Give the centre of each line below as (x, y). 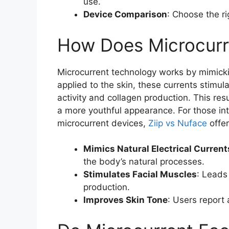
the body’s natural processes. (144, 162)
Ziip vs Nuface (178, 123)
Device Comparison (125, 15)
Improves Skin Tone (125, 200)
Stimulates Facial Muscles (140, 175)
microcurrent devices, (103, 123)
